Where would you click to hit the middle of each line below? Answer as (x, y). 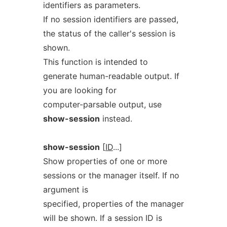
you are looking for (80, 90)
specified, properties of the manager (113, 204)
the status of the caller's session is (109, 33)
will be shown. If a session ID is (102, 218)
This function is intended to (95, 62)
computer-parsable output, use (102, 104)
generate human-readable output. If (111, 76)
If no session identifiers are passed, (110, 19)
